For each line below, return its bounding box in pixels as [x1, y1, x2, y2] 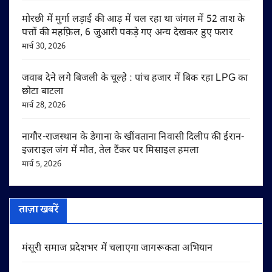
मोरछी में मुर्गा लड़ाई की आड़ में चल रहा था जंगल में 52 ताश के [22, 13, 245, 26]
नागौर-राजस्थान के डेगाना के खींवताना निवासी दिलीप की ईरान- [22, 131, 245, 144]
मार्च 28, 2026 [22, 100, 66, 110]
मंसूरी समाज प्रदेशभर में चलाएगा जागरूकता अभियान [22, 242, 213, 255]
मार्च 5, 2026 [22, 158, 61, 169]
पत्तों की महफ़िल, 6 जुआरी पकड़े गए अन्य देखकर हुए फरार [22, 26, 233, 39]
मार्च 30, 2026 [22, 41, 66, 52]
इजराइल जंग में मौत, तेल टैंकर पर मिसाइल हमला [22, 144, 199, 157]
